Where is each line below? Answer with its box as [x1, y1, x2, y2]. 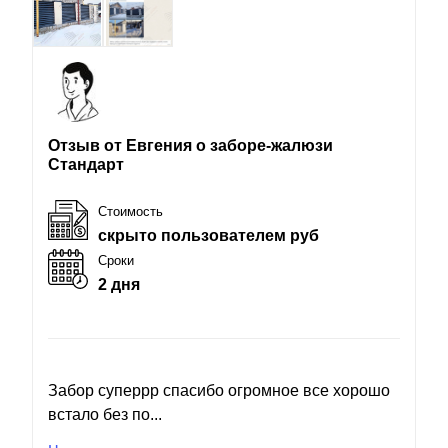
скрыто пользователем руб [98, 226, 319, 244]
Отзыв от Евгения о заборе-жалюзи [48, 136, 333, 154]
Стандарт [48, 155, 124, 173]
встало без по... [48, 405, 162, 423]
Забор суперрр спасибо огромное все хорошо [48, 381, 390, 399]
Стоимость [98, 203, 163, 219]
